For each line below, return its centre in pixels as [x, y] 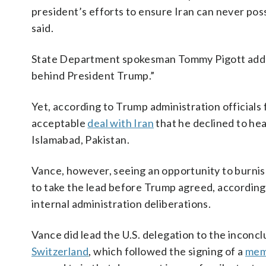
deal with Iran [121, 123]
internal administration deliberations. [121, 204]
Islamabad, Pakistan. [80, 140]
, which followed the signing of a [167, 251]
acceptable [60, 123]
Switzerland [60, 251]
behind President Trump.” [93, 75]
